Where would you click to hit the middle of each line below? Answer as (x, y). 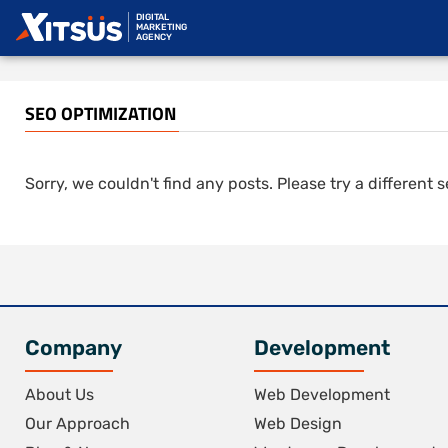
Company (73, 347)
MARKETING (161, 27)
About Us (59, 394)
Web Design (298, 423)
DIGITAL (152, 17)
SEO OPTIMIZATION (100, 113)
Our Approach (77, 423)
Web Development (322, 394)
